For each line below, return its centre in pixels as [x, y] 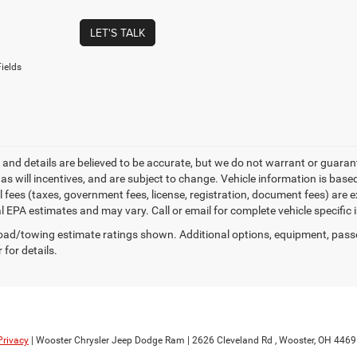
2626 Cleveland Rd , [233, 340]
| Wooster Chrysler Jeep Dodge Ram [107, 340]
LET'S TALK [117, 33]
